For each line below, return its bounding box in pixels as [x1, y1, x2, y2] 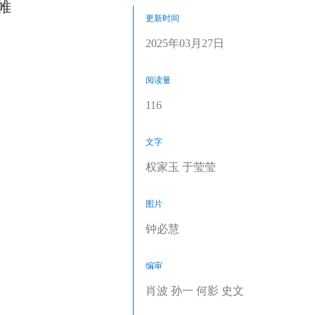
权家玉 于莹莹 [146, 161, 216, 173]
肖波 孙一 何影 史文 [146, 285, 244, 297]
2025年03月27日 [146, 37, 224, 49]
